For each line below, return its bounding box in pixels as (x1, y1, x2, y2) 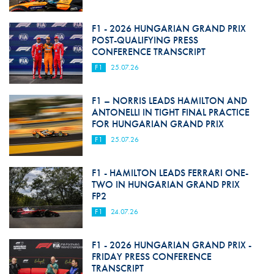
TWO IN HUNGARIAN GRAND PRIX (91, 178, 240, 191)
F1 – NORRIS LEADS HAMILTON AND (91, 94, 247, 108)
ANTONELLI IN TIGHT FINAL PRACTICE (91, 106, 250, 119)
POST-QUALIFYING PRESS (91, 34, 198, 47)
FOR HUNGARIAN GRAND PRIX (91, 117, 226, 131)
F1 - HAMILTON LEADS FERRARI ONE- (91, 166, 248, 180)
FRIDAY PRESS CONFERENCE (91, 250, 212, 264)
